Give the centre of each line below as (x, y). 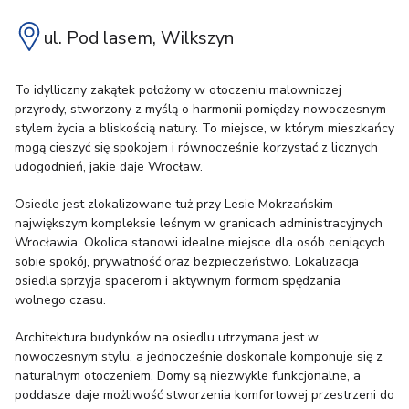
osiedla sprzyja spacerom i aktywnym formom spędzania (178, 280)
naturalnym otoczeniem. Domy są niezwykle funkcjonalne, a (188, 375)
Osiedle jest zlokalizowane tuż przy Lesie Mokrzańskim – (179, 204)
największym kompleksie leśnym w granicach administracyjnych (199, 223)
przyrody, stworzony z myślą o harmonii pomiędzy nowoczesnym (200, 109)
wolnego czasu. (60, 299)
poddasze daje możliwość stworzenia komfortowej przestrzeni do (204, 394)
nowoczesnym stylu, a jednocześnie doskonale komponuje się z (199, 356)
